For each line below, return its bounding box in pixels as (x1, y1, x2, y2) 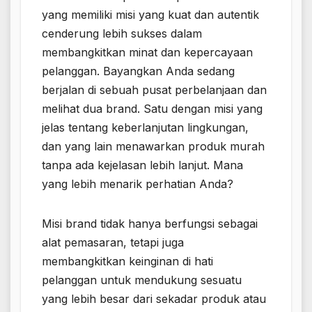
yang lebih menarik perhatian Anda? (42, 176, 233, 191)
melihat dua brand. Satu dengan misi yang (42, 101, 263, 116)
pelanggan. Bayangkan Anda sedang (42, 63, 235, 78)
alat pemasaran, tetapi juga (42, 235, 184, 249)
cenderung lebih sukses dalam (42, 26, 202, 40)
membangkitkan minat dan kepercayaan (42, 45, 253, 59)
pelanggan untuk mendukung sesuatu (42, 272, 242, 287)
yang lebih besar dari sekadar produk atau (42, 291, 266, 306)
